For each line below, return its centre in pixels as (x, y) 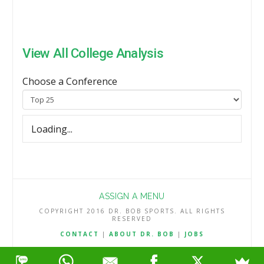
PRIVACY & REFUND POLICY (182, 250)
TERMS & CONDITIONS (73, 250)
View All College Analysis (93, 53)
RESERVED (132, 219)
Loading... (52, 129)
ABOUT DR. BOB (142, 234)
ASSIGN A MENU (132, 197)
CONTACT (80, 234)
